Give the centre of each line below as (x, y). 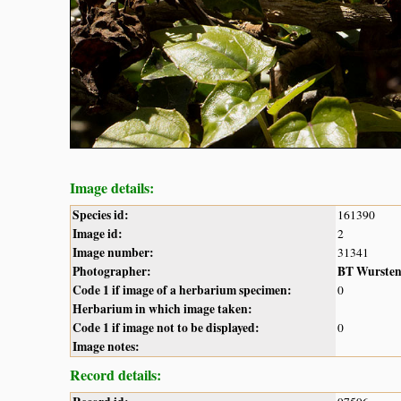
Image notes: (106, 346)
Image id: (98, 233)
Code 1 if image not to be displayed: (166, 327)
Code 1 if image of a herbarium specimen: (182, 290)
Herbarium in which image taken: (162, 308)
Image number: (113, 252)
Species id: (101, 214)
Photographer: (112, 271)
